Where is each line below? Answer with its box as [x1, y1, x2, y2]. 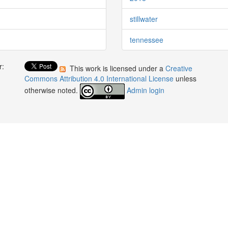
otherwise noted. [24, 84, 80, 95]
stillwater [130, 13, 158, 24]
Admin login [127, 84, 165, 95]
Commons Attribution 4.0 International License [24, 73, 176, 83]
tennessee [130, 34, 163, 45]
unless [176, 73, 197, 83]
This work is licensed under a [68, 63, 166, 73]
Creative [165, 63, 193, 73]
